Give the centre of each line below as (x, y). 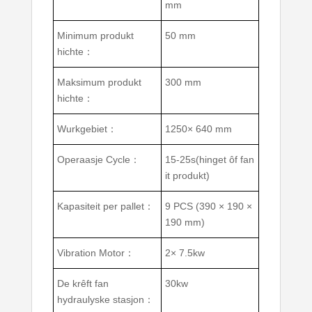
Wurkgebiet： (87, 129)
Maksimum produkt (99, 83)
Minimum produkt (95, 36)
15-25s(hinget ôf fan (209, 160)
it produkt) (187, 176)
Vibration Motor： (95, 253)
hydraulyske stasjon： (105, 300)
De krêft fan (83, 284)
